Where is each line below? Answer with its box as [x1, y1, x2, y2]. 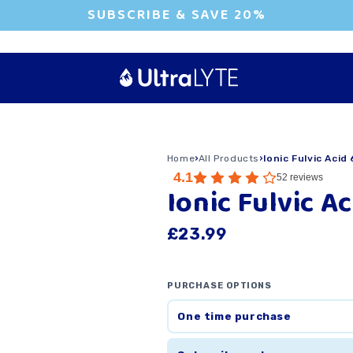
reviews [289, 172, 323, 183]
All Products [198, 153, 260, 164]
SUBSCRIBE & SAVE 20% [87, 4, 266, 26]
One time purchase [177, 310, 292, 322]
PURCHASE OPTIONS [166, 281, 272, 291]
